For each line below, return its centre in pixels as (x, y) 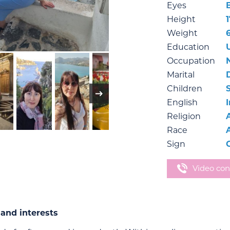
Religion (184, 116)
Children (184, 89)
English (182, 102)
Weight (182, 33)
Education (188, 47)
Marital (180, 75)
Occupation (191, 61)
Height (181, 19)
